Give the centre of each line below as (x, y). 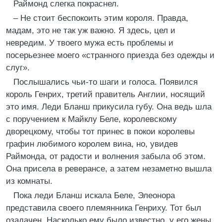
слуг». (18, 68)
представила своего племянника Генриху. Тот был (104, 208)
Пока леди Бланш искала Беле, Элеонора (94, 195)
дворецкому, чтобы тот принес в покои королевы (100, 132)
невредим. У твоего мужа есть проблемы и (90, 43)
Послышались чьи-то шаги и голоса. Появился (106, 82)
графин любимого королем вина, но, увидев (92, 144)
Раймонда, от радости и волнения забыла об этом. (106, 156)
